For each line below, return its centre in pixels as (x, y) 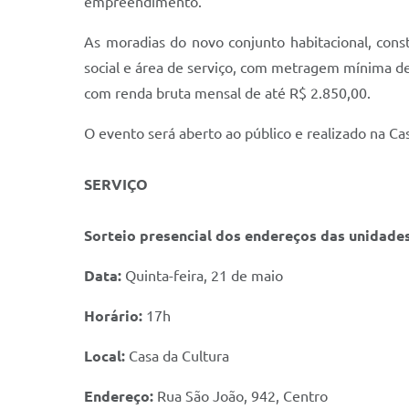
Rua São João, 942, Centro (241, 396)
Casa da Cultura (177, 356)
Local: (105, 356)
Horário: (113, 316)
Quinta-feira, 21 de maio (204, 276)
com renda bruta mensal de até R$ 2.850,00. (227, 93)
